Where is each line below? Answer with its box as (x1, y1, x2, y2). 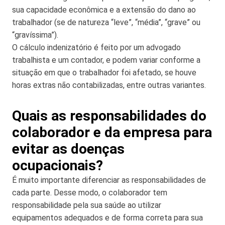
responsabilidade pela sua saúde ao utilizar (12, 200, 161, 210)
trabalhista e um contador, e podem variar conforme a (12, 55, 200, 65)
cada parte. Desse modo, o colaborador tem (12, 187, 167, 197)
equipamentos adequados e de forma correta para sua (12, 212, 203, 222)
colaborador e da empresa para (12, 124, 212, 141)
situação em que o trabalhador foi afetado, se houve (12, 67, 196, 77)
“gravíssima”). (12, 30, 58, 40)
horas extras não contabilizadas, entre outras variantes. (12, 80, 206, 90)
